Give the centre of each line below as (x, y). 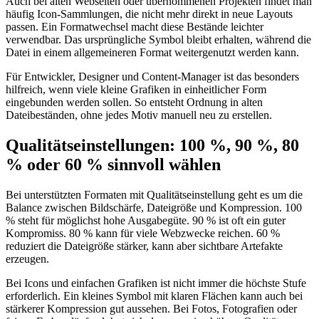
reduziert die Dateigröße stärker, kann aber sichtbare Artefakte (144, 246)
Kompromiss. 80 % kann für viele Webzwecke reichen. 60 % (143, 234)
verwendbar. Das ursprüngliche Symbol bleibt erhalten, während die (158, 40)
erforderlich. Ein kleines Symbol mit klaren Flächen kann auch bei (154, 296)
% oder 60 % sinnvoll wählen (113, 165)
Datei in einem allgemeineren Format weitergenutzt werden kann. (152, 53)
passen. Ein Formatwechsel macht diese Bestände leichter (135, 27)
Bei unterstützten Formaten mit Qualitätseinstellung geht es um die (154, 195)
